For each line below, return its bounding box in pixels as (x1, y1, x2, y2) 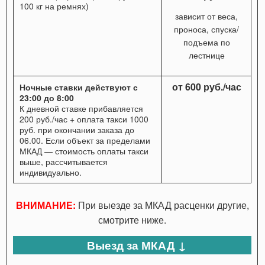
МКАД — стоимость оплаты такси (20, 144, 149, 157)
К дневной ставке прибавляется (20, 102, 144, 114)
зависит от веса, (175, 9, 238, 22)
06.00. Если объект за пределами (20, 134, 151, 146)
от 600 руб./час (172, 79, 241, 93)
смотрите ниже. (98, 212, 167, 227)
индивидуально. (20, 166, 82, 178)
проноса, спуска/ (174, 22, 240, 35)
